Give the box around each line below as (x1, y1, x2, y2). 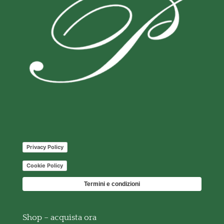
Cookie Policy (26, 162, 63, 169)
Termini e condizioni (83, 180, 140, 187)
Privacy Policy (26, 143, 63, 151)
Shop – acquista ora (22, 212, 96, 222)
